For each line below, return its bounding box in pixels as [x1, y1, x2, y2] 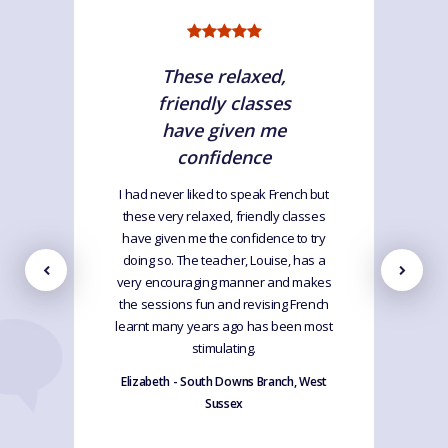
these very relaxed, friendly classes [122, 206, 326, 225]
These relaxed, [162, 63, 286, 88]
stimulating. [191, 338, 257, 357]
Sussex [204, 394, 244, 412]
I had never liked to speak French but [119, 184, 329, 203]
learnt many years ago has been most [115, 316, 333, 335]
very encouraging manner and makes [116, 272, 332, 291]
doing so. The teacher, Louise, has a [122, 250, 326, 269]
